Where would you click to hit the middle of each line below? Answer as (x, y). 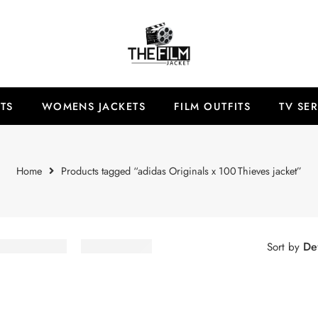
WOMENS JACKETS (93, 106)
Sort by (283, 247)
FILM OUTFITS (212, 106)
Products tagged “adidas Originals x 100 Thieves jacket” (181, 171)
